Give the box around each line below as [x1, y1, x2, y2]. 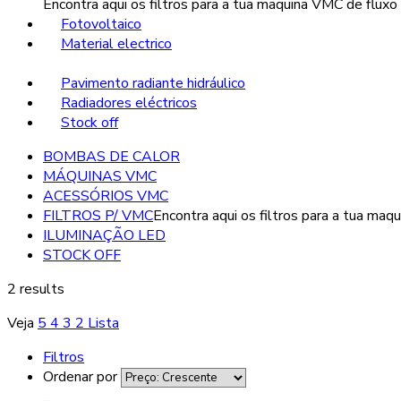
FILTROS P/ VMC [43, 206, 153, 226]
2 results [7, 279, 64, 300]
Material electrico [61, 34, 172, 55]
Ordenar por [43, 367, 117, 388]
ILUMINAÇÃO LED [43, 226, 166, 246]
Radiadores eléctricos [61, 93, 197, 114]
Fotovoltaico [61, 14, 141, 35]
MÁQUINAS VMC [43, 166, 157, 187]
